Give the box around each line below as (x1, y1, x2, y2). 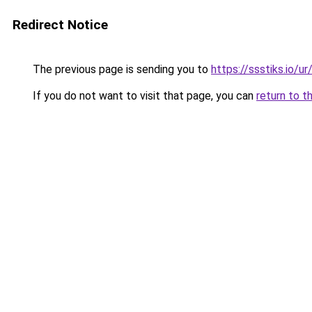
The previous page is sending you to (30, 63, 211, 76)
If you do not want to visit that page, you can (30, 89, 256, 102)
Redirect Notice (13, 17, 108, 33)
